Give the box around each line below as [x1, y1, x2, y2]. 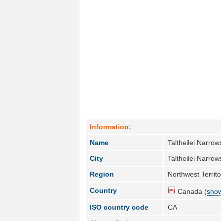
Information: [90, 122, 132, 131]
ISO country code [90, 203, 149, 211]
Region [90, 170, 114, 178]
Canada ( [176, 187, 207, 195]
